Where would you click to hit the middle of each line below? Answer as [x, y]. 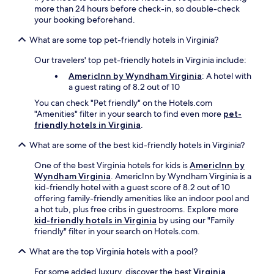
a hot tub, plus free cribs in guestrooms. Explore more [136, 209]
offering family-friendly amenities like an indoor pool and [142, 198]
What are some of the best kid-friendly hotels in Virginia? [137, 145]
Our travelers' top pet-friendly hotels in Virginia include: [140, 60]
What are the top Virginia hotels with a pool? [113, 252]
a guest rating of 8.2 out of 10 [124, 87]
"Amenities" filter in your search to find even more [129, 114]
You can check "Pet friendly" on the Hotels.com [123, 103]
